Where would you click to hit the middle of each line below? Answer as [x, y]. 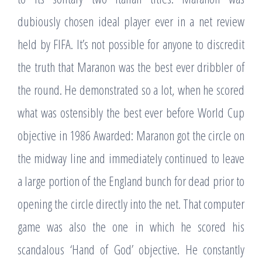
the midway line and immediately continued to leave [131, 158]
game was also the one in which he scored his [131, 226]
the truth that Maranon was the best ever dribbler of [131, 67]
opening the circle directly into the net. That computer [131, 204]
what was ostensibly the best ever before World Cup [131, 112]
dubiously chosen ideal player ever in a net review [131, 21]
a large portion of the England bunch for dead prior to [131, 181]
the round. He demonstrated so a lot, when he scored [131, 89]
